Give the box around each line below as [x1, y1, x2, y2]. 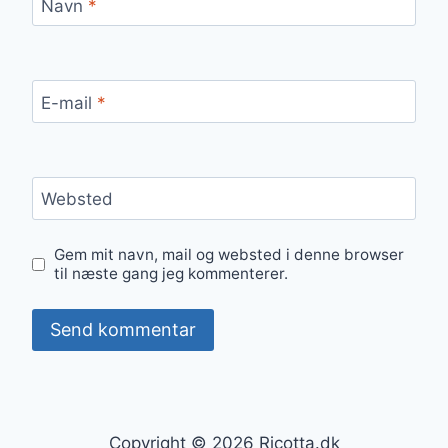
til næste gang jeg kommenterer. [54, 264, 289, 284]
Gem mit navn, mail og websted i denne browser [54, 245, 405, 265]
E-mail [40, 92, 97, 113]
